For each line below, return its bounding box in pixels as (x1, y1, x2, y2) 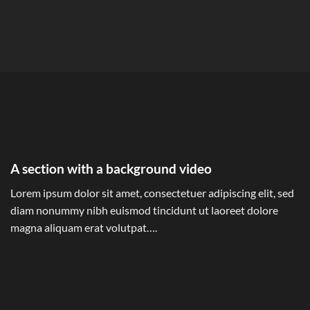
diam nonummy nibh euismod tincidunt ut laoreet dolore (10, 203, 278, 217)
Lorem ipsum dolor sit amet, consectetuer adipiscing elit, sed (10, 185, 294, 199)
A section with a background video (10, 161, 212, 177)
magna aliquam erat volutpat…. (10, 220, 157, 234)
